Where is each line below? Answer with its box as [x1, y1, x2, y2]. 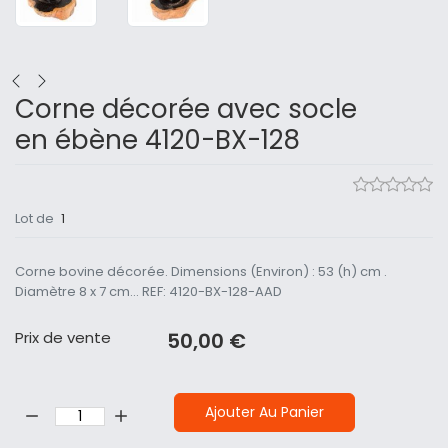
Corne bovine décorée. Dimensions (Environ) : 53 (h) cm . [15, 262, 387, 282]
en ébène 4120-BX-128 [15, 122, 300, 159]
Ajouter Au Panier [205, 402, 324, 423]
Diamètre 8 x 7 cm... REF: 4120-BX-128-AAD [15, 282, 282, 302]
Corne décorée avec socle [15, 91, 357, 128]
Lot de [15, 209, 57, 229]
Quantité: [14, 392, 73, 412]
